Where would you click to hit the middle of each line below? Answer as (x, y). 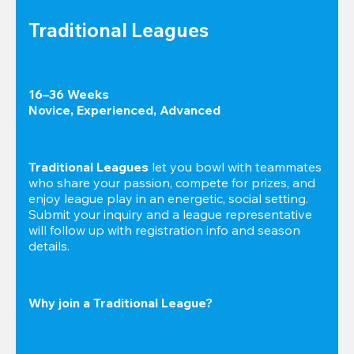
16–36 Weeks (69, 94)
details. (49, 246)
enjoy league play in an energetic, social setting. (168, 199)
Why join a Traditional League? (121, 303)
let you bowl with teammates (235, 167)
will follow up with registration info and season (164, 230)
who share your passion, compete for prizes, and (172, 183)
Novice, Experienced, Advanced (124, 110)
